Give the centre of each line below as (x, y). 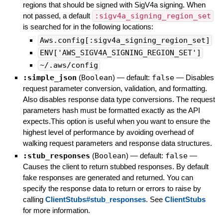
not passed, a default (57, 15)
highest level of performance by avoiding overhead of (108, 132)
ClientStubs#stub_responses (95, 199)
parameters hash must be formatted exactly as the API (111, 110)
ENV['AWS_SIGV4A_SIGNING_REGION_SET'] (120, 53)
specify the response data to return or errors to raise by (112, 188)
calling (34, 199)
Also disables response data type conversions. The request (119, 99)
